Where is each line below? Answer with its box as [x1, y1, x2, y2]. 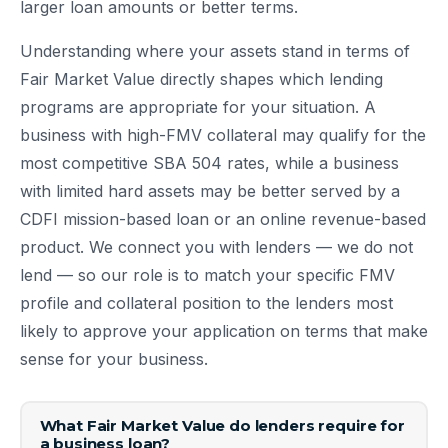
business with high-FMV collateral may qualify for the [20, 125, 426, 146]
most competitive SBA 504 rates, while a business [20, 153, 399, 174]
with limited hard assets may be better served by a [20, 181, 400, 202]
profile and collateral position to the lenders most [20, 293, 393, 314]
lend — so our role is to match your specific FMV [20, 265, 395, 286]
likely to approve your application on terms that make [20, 321, 428, 342]
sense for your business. [20, 349, 208, 370]
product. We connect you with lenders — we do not [20, 237, 413, 258]
